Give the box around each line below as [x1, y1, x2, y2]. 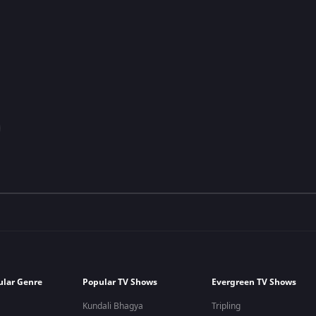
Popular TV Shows [83, 276, 158, 288]
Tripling [212, 300, 241, 312]
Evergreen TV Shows [212, 276, 297, 288]
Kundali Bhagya [83, 300, 144, 312]
